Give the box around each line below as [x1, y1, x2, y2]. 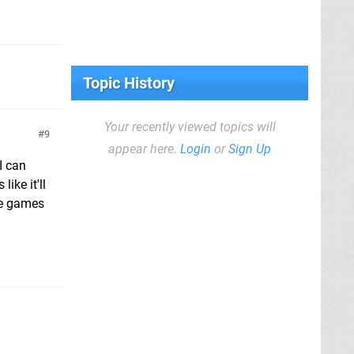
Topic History [83, 73, 175, 92]
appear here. [108, 141, 180, 156]
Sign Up [228, 141, 271, 156]
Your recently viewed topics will [104, 119, 276, 134]
